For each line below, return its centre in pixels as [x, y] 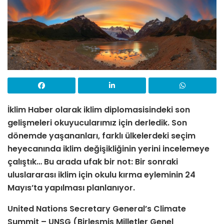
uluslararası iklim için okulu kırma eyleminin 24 [101, 174]
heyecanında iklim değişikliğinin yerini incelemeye [108, 148]
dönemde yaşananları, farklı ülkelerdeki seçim [101, 135]
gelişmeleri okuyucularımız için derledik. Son [97, 122]
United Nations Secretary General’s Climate [97, 208]
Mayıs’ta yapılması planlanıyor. [71, 187]
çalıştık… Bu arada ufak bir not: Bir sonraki [93, 161]
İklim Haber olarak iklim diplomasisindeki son [99, 109]
